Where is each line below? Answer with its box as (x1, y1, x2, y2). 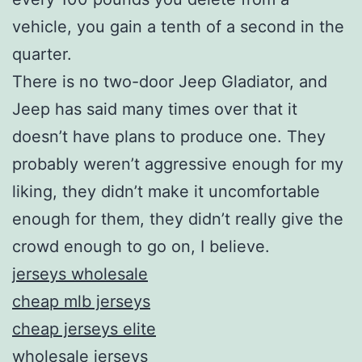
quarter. (12, 44, 72, 64)
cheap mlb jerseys (12, 291, 150, 311)
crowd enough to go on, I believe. (12, 236, 270, 256)
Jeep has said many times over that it (12, 99, 297, 119)
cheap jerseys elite (12, 318, 156, 339)
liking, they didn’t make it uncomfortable (12, 181, 320, 201)
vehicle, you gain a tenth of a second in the (12, 16, 344, 36)
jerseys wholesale (12, 263, 148, 284)
